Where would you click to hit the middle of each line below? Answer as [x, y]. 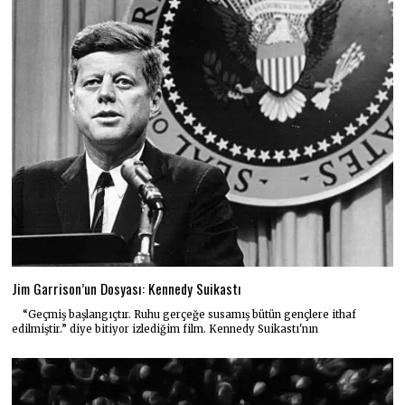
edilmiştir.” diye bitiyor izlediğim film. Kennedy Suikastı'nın [165, 330]
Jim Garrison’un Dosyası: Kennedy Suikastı [127, 289]
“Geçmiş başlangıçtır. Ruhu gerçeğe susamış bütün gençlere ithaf [184, 315]
